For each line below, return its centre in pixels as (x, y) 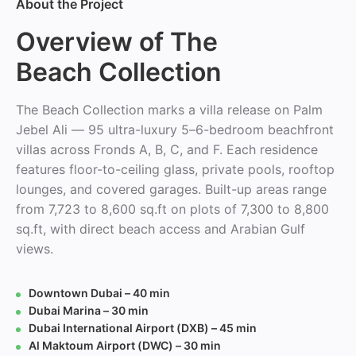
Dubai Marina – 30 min (89, 310)
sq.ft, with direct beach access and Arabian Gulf (161, 229)
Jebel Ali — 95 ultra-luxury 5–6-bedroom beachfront (175, 130)
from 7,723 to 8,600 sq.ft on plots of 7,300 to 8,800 (172, 209)
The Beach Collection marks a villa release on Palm (169, 110)
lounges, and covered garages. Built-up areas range (171, 189)
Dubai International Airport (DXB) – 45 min (143, 328)
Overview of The (117, 42)
